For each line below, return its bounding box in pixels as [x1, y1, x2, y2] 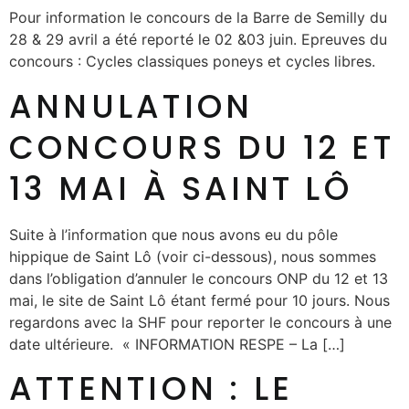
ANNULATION [9, 83, 254, 129]
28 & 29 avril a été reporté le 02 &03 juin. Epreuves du [9, 30, 387, 49]
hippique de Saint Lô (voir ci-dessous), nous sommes [9, 246, 376, 266]
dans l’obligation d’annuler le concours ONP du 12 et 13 [9, 268, 388, 288]
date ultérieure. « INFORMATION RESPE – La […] [9, 334, 345, 353]
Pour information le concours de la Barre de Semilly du [9, 8, 387, 27]
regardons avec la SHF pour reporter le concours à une [9, 312, 392, 331]
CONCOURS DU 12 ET [9, 124, 394, 170]
